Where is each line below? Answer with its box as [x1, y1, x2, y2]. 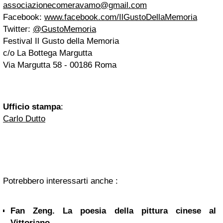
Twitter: [3, 24, 33, 34]
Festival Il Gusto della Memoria [3, 36, 119, 46]
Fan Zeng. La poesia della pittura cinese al [10, 206, 216, 216]
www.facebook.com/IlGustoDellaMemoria [44, 12, 197, 22]
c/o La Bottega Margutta [3, 48, 92, 58]
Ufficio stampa [3, 102, 61, 111]
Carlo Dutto [3, 114, 45, 123]
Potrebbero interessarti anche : [3, 176, 118, 186]
